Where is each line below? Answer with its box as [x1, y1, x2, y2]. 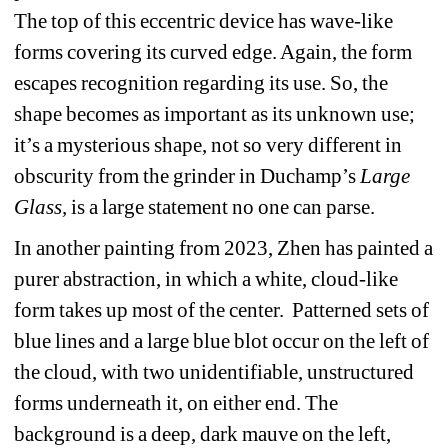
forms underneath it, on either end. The [14, 390, 339, 415]
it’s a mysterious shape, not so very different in [14, 132, 403, 157]
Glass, [14, 194, 72, 219]
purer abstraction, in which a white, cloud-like [14, 266, 399, 291]
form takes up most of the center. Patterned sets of [14, 297, 430, 322]
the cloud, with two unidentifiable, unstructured [14, 359, 415, 384]
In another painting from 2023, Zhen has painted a [14, 235, 434, 260]
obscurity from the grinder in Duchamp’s [14, 163, 361, 188]
